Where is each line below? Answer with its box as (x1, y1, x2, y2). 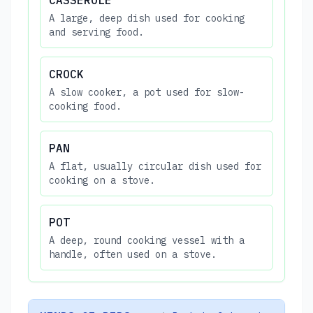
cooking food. (49, 99, 122, 112)
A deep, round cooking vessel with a (49, 233, 245, 247)
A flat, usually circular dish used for (49, 159, 261, 173)
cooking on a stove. (49, 173, 155, 187)
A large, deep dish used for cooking (49, 11, 245, 24)
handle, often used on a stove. (49, 247, 217, 261)
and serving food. (49, 25, 144, 38)
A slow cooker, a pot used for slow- (49, 85, 245, 99)
